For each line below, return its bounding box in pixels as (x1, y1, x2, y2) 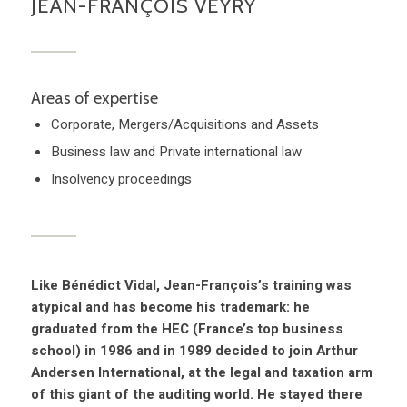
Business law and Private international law (50, 142, 302, 163)
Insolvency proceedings (50, 169, 192, 190)
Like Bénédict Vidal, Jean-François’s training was (30, 275, 352, 296)
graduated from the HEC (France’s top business (30, 319, 343, 340)
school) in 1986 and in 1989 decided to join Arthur (30, 341, 358, 362)
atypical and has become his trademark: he (30, 297, 310, 318)
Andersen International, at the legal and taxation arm (30, 362, 372, 383)
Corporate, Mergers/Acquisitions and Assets (50, 114, 319, 135)
